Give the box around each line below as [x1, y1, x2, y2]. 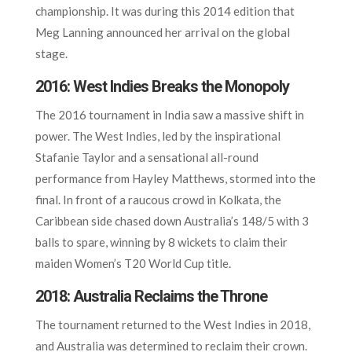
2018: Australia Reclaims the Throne [35, 286, 267, 306]
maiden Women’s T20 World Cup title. [35, 255, 231, 270]
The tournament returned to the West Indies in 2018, [35, 317, 310, 332]
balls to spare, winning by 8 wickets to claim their [35, 234, 288, 249]
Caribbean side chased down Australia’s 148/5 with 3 [35, 213, 309, 228]
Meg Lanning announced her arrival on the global [35, 24, 290, 39]
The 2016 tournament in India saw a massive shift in [35, 107, 304, 122]
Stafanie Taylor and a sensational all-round [35, 149, 258, 164]
